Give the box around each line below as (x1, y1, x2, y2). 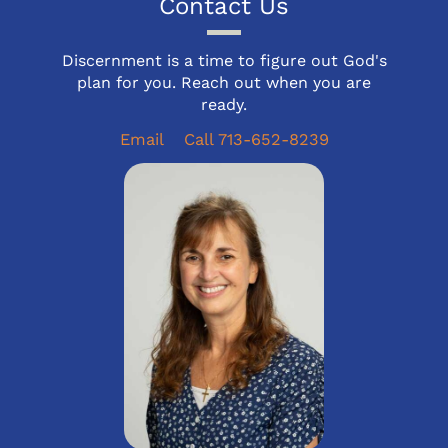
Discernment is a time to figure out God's (61, 51, 387, 71)
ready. (201, 95, 247, 115)
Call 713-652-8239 (183, 130, 329, 150)
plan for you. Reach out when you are (77, 73, 371, 93)
